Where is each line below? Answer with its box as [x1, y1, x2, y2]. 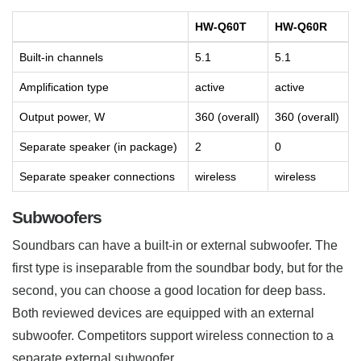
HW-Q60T [195, 19, 247, 33]
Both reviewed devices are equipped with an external [12, 305, 314, 320]
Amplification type [19, 80, 109, 93]
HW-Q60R [275, 19, 327, 33]
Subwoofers [12, 207, 102, 226]
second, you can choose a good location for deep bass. [12, 283, 326, 297]
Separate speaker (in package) [19, 139, 177, 153]
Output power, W [19, 110, 105, 123]
